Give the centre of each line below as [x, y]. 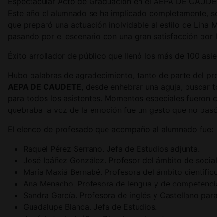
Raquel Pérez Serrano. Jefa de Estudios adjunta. [111, 148]
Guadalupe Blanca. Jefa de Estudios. [90, 207]
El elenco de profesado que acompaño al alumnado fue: [110, 129]
